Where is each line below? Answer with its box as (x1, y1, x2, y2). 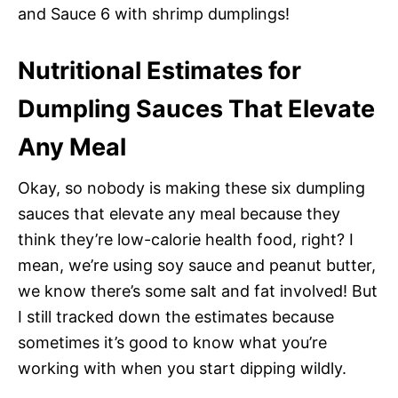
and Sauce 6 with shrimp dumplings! (18, 4, 290, 23)
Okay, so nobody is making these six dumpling (18, 178, 365, 197)
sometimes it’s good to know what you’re (18, 332, 327, 352)
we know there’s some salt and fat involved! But (18, 281, 378, 300)
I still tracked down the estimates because (18, 306, 334, 326)
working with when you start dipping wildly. (18, 358, 346, 378)
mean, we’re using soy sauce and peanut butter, (18, 255, 376, 275)
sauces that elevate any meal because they (18, 203, 340, 223)
